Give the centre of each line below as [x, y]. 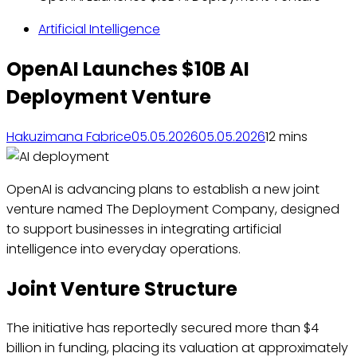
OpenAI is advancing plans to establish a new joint [163, 189]
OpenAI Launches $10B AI [128, 69]
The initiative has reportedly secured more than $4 [163, 328]
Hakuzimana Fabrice [69, 136]
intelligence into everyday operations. [124, 249]
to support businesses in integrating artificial [144, 229]
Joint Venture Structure [122, 288]
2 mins [288, 136]
